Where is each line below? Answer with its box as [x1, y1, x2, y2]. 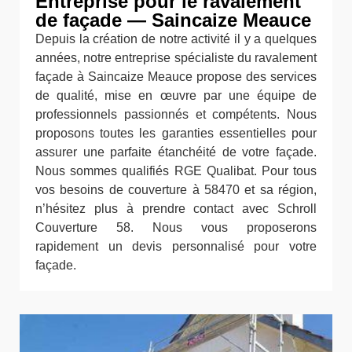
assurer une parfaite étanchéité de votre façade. [35, 145, 317, 159]
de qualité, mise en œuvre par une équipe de [35, 88, 317, 102]
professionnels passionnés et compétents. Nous [35, 107, 317, 121]
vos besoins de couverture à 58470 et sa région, [35, 182, 317, 196]
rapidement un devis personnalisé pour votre [35, 239, 317, 253]
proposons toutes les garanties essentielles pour [35, 126, 317, 140]
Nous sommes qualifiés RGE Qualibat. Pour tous [35, 163, 317, 178]
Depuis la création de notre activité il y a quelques [35, 31, 317, 46]
